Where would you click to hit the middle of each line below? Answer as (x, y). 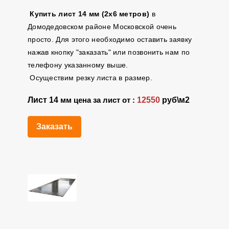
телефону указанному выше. (80, 65)
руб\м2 (175, 100)
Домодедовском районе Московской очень (102, 27)
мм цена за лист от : (98, 100)
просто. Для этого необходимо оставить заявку (110, 39)
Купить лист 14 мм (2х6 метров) (90, 14)
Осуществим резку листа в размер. (90, 78)
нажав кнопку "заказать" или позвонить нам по (109, 52)
